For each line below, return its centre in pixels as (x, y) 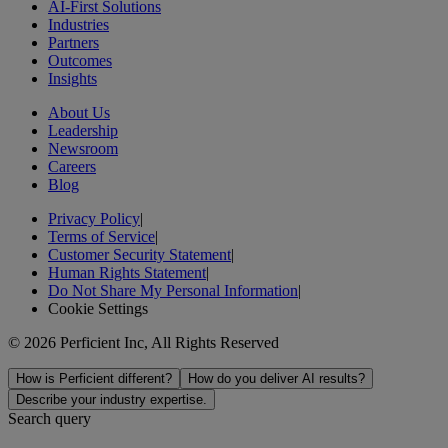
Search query (49, 418)
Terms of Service (101, 236)
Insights (72, 78)
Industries (78, 24)
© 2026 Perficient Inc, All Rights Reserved (143, 342)
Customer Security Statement (139, 254)
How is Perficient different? (94, 378)
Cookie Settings (98, 308)
